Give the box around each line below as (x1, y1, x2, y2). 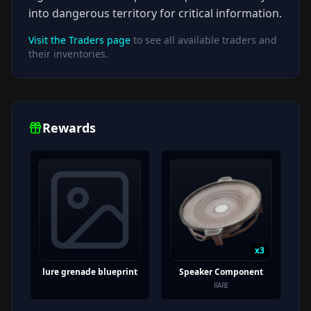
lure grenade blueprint (42, 265, 137, 278)
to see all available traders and (131, 33, 277, 47)
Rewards (42, 119, 96, 136)
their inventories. (28, 47, 108, 60)
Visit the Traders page (28, 33, 131, 47)
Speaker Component (179, 265, 263, 278)
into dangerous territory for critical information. (28, 5, 282, 21)
